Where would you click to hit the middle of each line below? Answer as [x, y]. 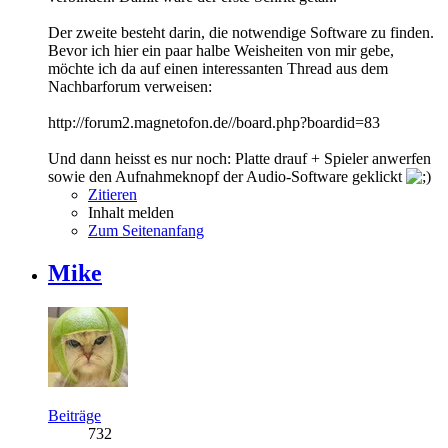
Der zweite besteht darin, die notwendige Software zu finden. [241, 33]
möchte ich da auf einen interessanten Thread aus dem [218, 69]
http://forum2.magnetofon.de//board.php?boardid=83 [214, 123]
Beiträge [74, 415]
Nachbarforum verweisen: [130, 87]
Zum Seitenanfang [146, 231]
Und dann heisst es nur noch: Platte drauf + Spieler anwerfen [239, 159]
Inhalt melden [131, 213]
